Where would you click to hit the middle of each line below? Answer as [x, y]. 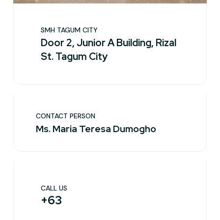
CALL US [54, 188]
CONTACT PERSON [66, 116]
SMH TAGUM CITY [69, 30]
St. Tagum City [74, 56]
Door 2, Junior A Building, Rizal [109, 43]
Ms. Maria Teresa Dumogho [96, 129]
